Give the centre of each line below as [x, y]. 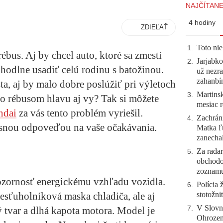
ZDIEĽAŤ [154, 27]
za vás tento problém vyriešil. [80, 113]
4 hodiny [202, 22]
